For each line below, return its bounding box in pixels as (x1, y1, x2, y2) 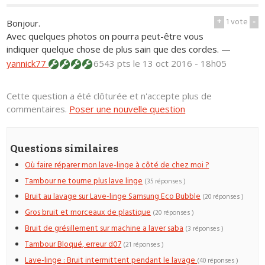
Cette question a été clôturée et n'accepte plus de (7, 90, 212, 102)
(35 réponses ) (144, 176, 186, 187)
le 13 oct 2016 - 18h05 (133, 57, 227, 70)
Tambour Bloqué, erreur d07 (25, 238, 122, 251)
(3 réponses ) (185, 224, 224, 235)
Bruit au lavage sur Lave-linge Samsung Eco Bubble (25, 190, 201, 203)
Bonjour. (7, 17, 41, 30)
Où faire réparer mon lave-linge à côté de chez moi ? (25, 159, 209, 172)
